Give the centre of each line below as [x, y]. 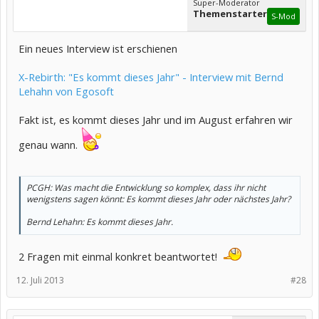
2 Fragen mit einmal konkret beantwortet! [119, 256]
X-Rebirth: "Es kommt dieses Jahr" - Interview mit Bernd [151, 77]
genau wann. [49, 144]
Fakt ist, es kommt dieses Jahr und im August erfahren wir [156, 119]
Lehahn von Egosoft [66, 91]
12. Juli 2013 [40, 280]
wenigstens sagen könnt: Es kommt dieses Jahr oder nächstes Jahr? [158, 199]
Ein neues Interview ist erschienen [98, 48]
